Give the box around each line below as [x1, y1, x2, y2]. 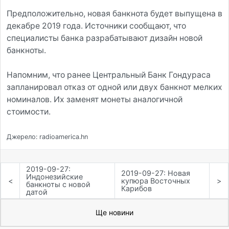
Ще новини [96, 208, 133, 217]
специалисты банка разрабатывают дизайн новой [7, 33, 202, 43]
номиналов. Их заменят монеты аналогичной [7, 95, 182, 104]
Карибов [121, 184, 152, 193]
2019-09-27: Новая [121, 168, 190, 177]
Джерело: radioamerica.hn [7, 133, 88, 141]
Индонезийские [26, 172, 83, 181]
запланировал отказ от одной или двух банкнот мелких [7, 82, 222, 92]
